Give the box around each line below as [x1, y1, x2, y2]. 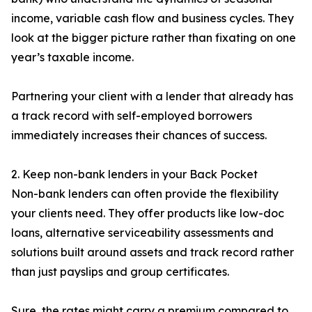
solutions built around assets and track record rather [11, 245, 294, 260]
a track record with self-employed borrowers [11, 109, 252, 123]
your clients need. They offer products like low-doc [11, 206, 284, 221]
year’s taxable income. [11, 50, 134, 65]
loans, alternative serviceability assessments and [11, 226, 274, 240]
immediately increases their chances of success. [11, 128, 267, 143]
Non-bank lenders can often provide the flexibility [11, 187, 279, 201]
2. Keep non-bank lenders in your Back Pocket [11, 167, 258, 182]
